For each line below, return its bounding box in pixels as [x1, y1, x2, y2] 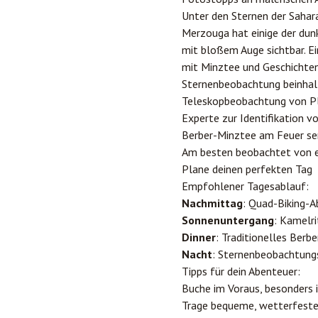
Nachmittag [182, 196, 243, 210]
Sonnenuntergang [182, 213, 274, 227]
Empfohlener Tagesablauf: [182, 179, 309, 193]
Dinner [182, 230, 216, 244]
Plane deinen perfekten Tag [182, 162, 312, 176]
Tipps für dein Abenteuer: [182, 264, 300, 278]
